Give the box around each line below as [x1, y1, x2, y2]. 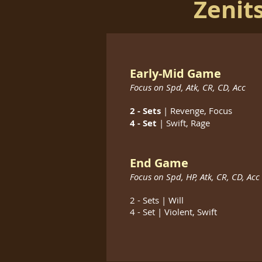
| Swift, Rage [159, 117, 210, 129]
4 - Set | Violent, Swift [130, 206, 217, 218]
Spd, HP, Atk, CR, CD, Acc [166, 171, 260, 182]
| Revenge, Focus [163, 105, 232, 116]
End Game [130, 155, 188, 171]
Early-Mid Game [130, 65, 221, 81]
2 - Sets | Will [130, 194, 184, 206]
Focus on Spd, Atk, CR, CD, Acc [130, 81, 246, 93]
